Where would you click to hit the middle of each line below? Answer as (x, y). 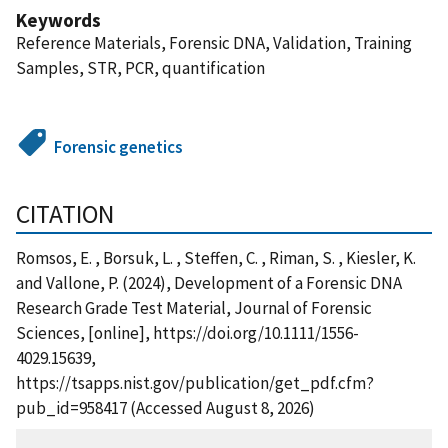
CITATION (65, 213)
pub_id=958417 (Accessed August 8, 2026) (165, 407)
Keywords (58, 19)
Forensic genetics (119, 146)
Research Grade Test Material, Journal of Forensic (194, 307)
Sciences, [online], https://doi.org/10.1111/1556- (187, 332)
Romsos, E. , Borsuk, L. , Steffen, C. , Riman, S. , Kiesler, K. (216, 257)
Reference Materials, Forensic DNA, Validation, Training (214, 42)
